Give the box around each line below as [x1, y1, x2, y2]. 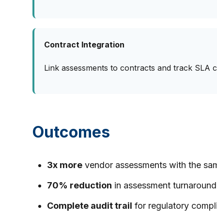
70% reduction [47, 180, 112, 190]
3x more [47, 159, 83, 170]
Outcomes [32, 122, 110, 141]
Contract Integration [44, 39, 125, 49]
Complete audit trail [47, 200, 133, 211]
